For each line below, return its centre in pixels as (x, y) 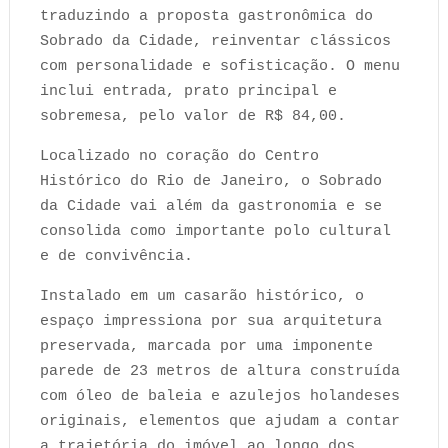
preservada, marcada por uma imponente (206, 346)
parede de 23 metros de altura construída (219, 371)
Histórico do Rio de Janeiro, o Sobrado (210, 181)
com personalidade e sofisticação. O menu (219, 66)
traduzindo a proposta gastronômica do (206, 16)
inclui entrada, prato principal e (188, 91)
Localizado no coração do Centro (179, 156)
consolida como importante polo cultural (215, 231)
